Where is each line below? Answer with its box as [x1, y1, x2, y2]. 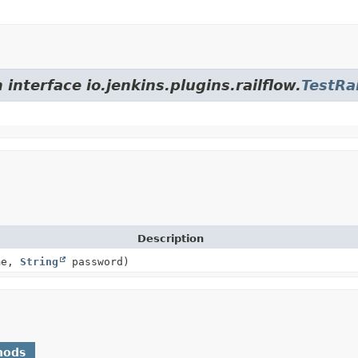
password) [66, 255, 129, 268]
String [20, 255, 58, 268]
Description [137, 232, 204, 245]
